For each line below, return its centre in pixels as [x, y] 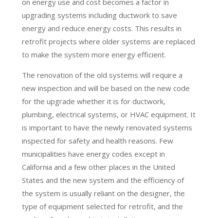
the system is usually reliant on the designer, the [103, 193]
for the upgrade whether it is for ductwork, [93, 101]
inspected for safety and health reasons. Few [97, 140]
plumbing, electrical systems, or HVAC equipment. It [109, 114]
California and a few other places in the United [98, 167]
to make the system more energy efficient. [94, 54]
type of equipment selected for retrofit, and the [102, 206]
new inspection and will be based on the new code [106, 88]
